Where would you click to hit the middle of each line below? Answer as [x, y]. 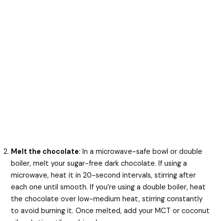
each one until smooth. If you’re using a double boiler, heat [109, 187]
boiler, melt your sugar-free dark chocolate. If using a [99, 163]
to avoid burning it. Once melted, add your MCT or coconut [110, 211]
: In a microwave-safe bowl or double [141, 151]
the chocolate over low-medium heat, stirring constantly [107, 199]
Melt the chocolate [45, 151]
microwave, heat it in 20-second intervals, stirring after [104, 175]
